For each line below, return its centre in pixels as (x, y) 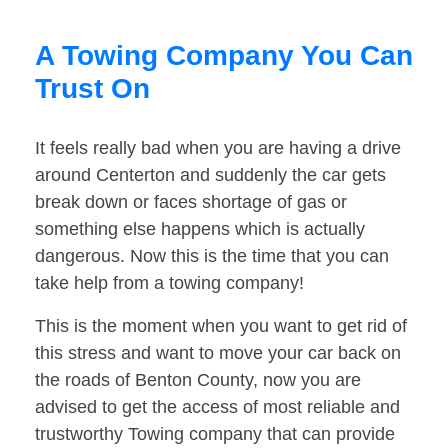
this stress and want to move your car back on (218, 353)
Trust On (92, 89)
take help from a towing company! (169, 283)
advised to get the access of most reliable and (217, 407)
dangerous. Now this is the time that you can (212, 256)
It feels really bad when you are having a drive (218, 148)
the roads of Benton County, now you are (198, 380)
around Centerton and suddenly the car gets (210, 175)
